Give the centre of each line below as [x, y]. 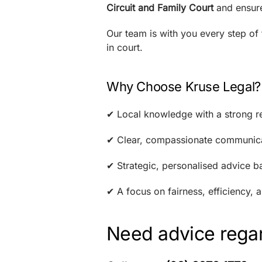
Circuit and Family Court [160, 8]
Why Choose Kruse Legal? [184, 87]
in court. [125, 47]
